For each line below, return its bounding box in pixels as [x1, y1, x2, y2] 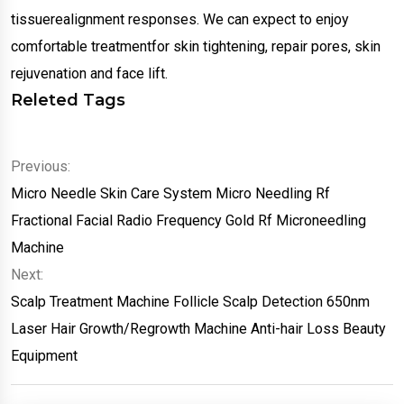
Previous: [11, 158, 70, 176]
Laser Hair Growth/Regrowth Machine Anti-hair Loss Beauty [11, 320, 386, 338]
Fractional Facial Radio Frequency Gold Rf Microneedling [11, 212, 366, 230]
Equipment [11, 347, 78, 365]
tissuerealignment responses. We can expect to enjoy [11, 11, 349, 29]
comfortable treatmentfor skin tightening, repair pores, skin [11, 38, 381, 56]
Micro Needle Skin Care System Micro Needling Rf [11, 185, 330, 203]
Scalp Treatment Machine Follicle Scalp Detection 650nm [11, 293, 370, 311]
